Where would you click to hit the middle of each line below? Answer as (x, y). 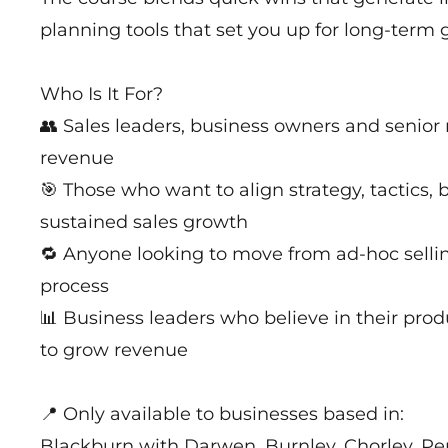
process (74, 285)
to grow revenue (114, 349)
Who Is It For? (101, 93)
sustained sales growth (144, 221)
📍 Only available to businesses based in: (222, 413)
